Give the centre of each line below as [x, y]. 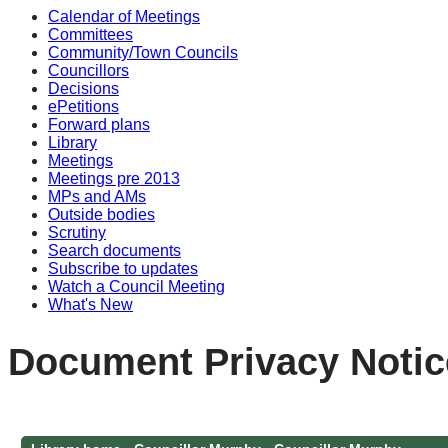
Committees [90, 34]
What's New [90, 304]
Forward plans [99, 124]
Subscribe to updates [123, 268]
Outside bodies [101, 214]
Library [72, 142]
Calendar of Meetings [124, 16]
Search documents [114, 250]
